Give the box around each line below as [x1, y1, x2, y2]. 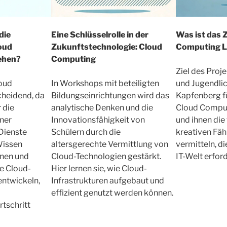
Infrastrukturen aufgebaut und [51, 175, 164, 185]
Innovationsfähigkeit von [51, 115, 145, 125]
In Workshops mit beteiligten [51, 78, 159, 88]
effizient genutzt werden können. [51, 187, 173, 198]
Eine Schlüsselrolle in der [51, 29, 148, 40]
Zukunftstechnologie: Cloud [51, 42, 162, 52]
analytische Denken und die [51, 102, 153, 112]
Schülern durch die [51, 127, 121, 137]
